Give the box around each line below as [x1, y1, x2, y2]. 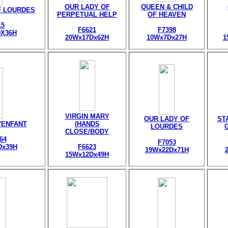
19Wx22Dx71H [145, 146, 189, 154]
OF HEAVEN [148, 11, 186, 18]
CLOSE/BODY [65, 128, 109, 135]
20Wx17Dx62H [65, 34, 109, 41]
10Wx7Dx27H [147, 34, 187, 41]
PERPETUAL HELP [57, 11, 117, 18]
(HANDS [74, 120, 100, 128]
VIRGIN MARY [65, 112, 109, 120]
